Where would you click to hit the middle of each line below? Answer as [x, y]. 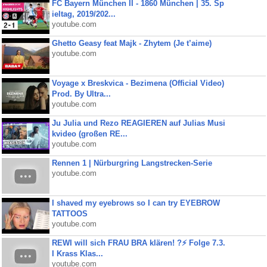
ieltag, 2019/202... [83, 14]
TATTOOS [69, 214]
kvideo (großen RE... [89, 134]
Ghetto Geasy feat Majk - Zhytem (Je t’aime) [131, 43]
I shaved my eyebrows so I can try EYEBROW [136, 203]
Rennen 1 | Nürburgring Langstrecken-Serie [132, 163]
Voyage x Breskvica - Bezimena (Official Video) [138, 83]
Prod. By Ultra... [81, 94]
